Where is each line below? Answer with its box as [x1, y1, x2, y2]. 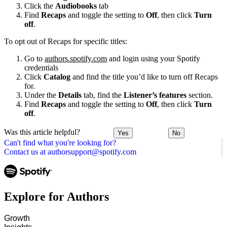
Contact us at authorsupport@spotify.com [4, 147, 136, 156]
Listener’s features [124, 90, 186, 99]
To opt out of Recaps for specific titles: [4, 36, 127, 46]
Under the [24, 90, 58, 99]
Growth [4, 213, 30, 222]
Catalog [44, 72, 72, 81]
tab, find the [82, 90, 124, 99]
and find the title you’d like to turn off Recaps [72, 72, 218, 81]
